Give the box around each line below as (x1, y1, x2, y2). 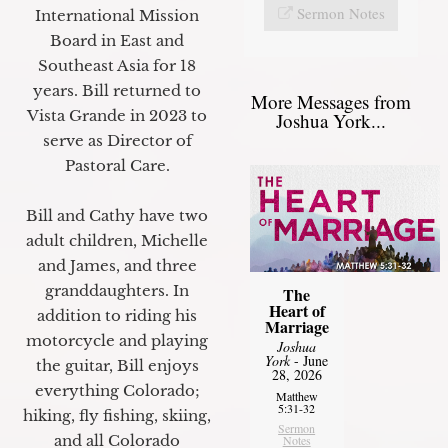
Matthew (275, 387, 318, 404)
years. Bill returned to (33, 80, 201, 100)
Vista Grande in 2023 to (27, 105, 207, 125)
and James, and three (37, 255, 197, 275)
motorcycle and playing (26, 330, 208, 350)
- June (290, 350, 329, 370)
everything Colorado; (34, 380, 200, 400)
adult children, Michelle (26, 230, 208, 250)
